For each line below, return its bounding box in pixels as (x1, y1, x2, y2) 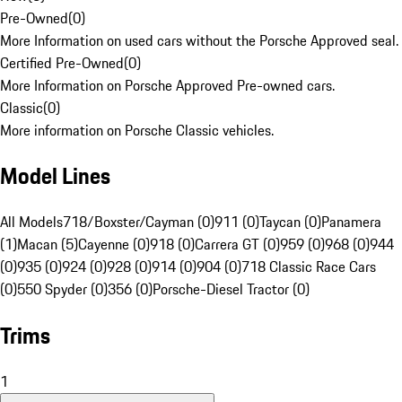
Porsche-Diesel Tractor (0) (153, 278, 310, 301)
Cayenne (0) (78, 233, 150, 256)
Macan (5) (17, 233, 78, 256)
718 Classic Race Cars (241, 256, 376, 278)
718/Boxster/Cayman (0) (63, 211, 214, 233)
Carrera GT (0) (195, 233, 280, 256)
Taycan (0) (259, 211, 321, 233)
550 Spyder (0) (17, 278, 108, 301)
